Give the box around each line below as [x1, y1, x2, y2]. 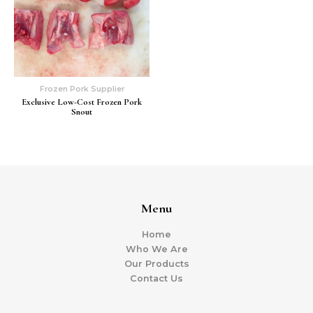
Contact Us [130, 273, 183, 284]
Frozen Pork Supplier [39, 83, 124, 94]
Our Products [124, 259, 189, 270]
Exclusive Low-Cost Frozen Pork [22, 96, 142, 108]
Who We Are [125, 244, 188, 255]
